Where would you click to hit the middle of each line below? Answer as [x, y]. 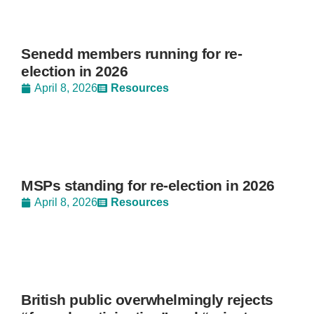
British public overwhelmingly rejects [147, 300]
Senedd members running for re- [131, 54]
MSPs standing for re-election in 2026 [148, 185]
